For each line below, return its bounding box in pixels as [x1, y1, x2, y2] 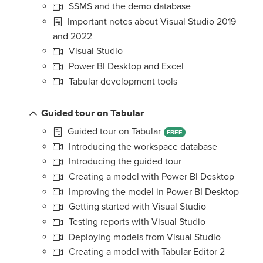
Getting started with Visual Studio [66, 201, 206, 213]
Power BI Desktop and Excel [66, 60, 184, 72]
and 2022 [53, 31, 92, 43]
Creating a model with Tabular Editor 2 [66, 246, 225, 258]
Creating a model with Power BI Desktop [66, 171, 234, 183]
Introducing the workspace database [66, 140, 217, 153]
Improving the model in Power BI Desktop [66, 186, 239, 198]
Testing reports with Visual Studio [66, 216, 205, 228]
